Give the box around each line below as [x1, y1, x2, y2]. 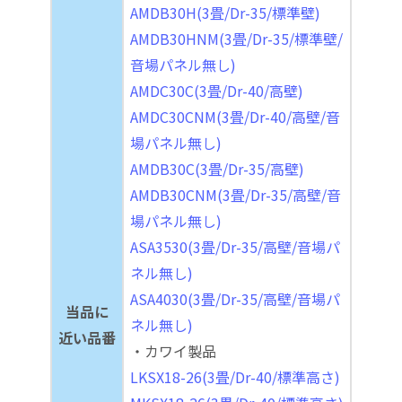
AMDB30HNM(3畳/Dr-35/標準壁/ [130, 27, 343, 49]
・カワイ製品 [130, 339, 216, 362]
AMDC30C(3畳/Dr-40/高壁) [130, 79, 303, 101]
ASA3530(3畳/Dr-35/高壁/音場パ [130, 235, 340, 258]
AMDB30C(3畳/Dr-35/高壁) [130, 157, 304, 179]
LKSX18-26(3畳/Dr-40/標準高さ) [130, 365, 340, 388]
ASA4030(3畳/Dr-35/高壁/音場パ [130, 287, 340, 310]
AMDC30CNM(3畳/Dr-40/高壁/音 [130, 105, 340, 127]
